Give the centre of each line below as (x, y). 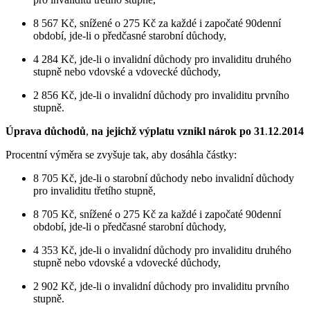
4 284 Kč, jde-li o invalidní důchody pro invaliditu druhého (162, 59)
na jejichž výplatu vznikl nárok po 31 (177, 131)
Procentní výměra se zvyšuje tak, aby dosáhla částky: (121, 154)
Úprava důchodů (46, 131)
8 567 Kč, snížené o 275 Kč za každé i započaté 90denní (157, 23)
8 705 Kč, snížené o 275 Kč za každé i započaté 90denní (157, 214)
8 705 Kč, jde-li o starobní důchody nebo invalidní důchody (164, 178)
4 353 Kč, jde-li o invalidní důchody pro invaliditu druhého (162, 250)
